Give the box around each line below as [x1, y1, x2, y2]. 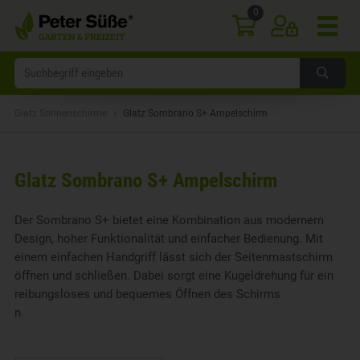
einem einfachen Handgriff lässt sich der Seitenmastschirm [14, 249, 333, 264]
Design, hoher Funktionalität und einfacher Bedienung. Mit [14, 231, 323, 246]
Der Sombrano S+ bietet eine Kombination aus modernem [14, 212, 324, 227]
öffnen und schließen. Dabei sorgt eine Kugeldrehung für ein [14, 268, 333, 283]
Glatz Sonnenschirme [14, 107, 107, 119]
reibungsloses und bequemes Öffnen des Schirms [14, 286, 280, 301]
